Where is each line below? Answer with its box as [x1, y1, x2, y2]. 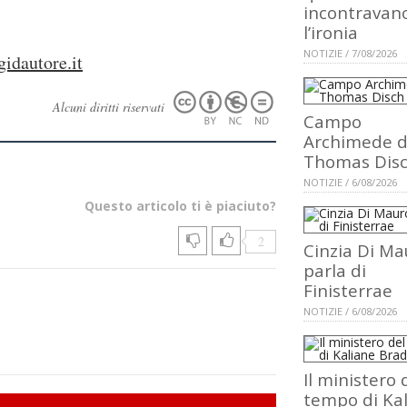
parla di [303, 259, 366, 283]
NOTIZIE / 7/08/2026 [303, 46, 397, 61]
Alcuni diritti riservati [53, 97, 168, 115]
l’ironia [303, 21, 358, 45]
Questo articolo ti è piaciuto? [84, 197, 276, 215]
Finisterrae [303, 279, 392, 303]
